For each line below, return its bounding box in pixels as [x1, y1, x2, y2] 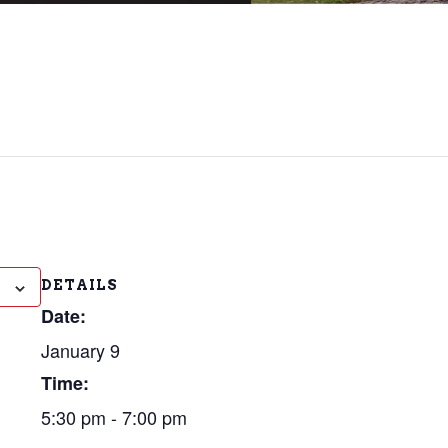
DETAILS [41, 277, 118, 293]
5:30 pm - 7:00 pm [41, 404, 187, 430]
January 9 [41, 337, 120, 363]
